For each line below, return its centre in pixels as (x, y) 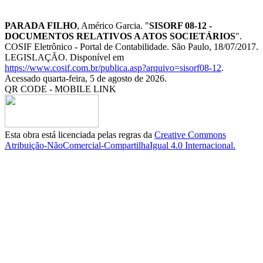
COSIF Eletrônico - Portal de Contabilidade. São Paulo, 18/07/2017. (131, 47)
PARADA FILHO (41, 26)
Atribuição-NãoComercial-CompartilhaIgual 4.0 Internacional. (120, 146)
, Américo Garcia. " (113, 26)
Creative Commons (190, 135)
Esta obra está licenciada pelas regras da (80, 135)
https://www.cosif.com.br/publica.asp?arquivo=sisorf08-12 (113, 68)
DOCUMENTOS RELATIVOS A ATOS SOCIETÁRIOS (120, 36)
